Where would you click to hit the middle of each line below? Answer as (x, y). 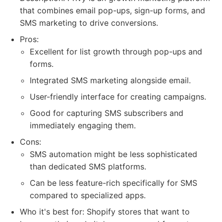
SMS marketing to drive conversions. (89, 23)
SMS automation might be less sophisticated (113, 154)
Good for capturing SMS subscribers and (107, 113)
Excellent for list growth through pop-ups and (116, 52)
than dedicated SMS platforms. (88, 166)
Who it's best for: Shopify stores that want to (105, 212)
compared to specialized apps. (88, 195)
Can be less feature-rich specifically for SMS (113, 183)
